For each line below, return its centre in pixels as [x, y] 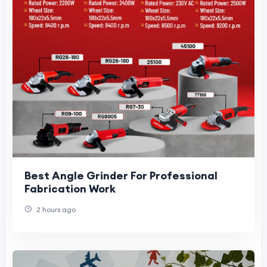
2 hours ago [55, 210]
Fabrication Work [70, 189]
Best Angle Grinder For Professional [121, 176]
